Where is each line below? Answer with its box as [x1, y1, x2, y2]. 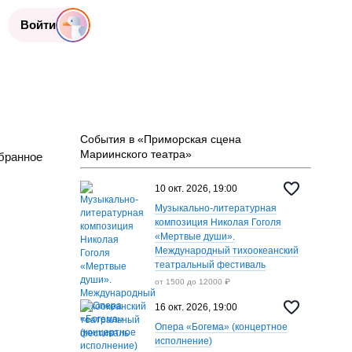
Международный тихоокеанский [154, 245, 299, 256]
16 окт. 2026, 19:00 [154, 301, 237, 313]
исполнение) [154, 335, 212, 346]
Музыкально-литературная [154, 203, 277, 214]
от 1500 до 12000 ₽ [154, 277, 230, 286]
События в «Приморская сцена [79, 133, 241, 145]
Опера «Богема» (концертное [154, 321, 288, 332]
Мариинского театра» [79, 148, 192, 160]
